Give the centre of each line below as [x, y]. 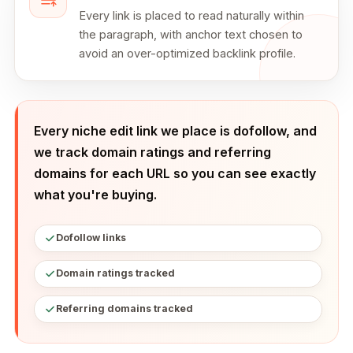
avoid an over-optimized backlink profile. [187, 53]
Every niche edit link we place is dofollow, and [175, 130]
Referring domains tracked [124, 309]
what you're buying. [95, 194]
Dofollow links [91, 238]
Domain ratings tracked [115, 273]
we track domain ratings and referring [152, 152]
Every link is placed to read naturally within [191, 15]
